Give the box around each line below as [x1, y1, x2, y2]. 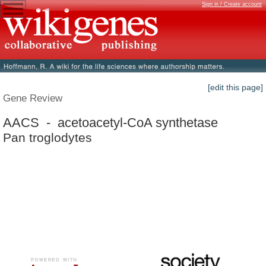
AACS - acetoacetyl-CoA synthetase [3, 115, 218, 130]
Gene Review [3, 92, 62, 104]
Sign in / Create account [202, 1, 262, 7]
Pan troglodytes [3, 130, 92, 144]
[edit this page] [208, 83, 263, 93]
